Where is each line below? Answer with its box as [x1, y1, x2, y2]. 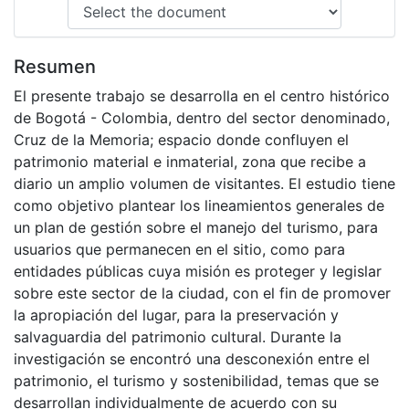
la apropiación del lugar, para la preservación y [14, 306, 339, 325]
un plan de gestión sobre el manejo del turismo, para [14, 218, 378, 237]
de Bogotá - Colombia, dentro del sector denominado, [14, 109, 390, 128]
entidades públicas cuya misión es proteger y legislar [14, 262, 382, 281]
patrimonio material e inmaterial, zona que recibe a [14, 152, 366, 172]
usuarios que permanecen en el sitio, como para [14, 240, 345, 259]
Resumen [14, 56, 96, 79]
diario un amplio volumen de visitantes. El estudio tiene [14, 174, 395, 194]
